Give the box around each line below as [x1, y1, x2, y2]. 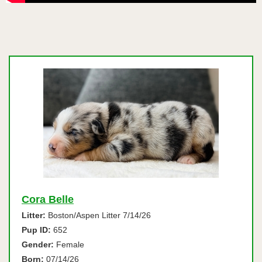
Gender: [22, 240, 54, 249]
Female [54, 240, 84, 249]
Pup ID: [22, 225, 51, 235]
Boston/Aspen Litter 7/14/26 [46, 211, 151, 220]
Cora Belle [22, 194, 74, 205]
